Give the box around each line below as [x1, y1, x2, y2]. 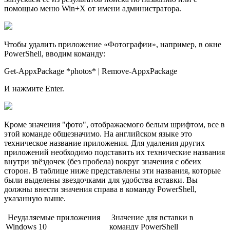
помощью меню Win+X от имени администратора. [4, 4, 181, 13]
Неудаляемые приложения [6, 213, 100, 222]
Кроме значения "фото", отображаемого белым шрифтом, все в [4, 120, 225, 129]
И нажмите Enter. [4, 84, 64, 93]
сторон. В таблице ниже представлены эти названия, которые [4, 166, 221, 176]
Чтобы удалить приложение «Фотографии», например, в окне [4, 40, 221, 49]
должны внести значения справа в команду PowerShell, [4, 185, 197, 194]
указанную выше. [4, 194, 66, 203]
